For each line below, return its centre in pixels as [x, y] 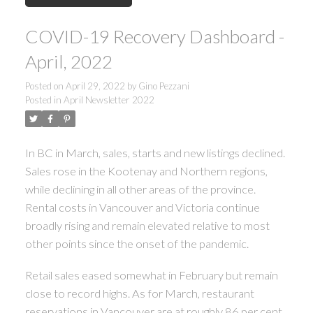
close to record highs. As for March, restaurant [139, 293]
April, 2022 [68, 61]
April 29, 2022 [95, 86]
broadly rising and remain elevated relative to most [147, 225]
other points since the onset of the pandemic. [139, 243]
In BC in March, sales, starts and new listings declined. [155, 152]
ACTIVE [225, 160]
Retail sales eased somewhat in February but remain [151, 275]
